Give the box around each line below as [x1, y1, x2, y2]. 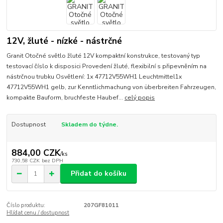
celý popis [124, 94, 155, 102]
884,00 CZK [11, 146, 60, 159]
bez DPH [41, 156, 63, 164]
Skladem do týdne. [61, 120, 118, 129]
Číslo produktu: [6, 202, 46, 210]
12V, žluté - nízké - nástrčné [6, 34, 122, 47]
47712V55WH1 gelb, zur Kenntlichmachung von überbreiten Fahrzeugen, [6, 83, 217, 92]
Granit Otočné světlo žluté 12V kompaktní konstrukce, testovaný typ [6, 52, 201, 60]
